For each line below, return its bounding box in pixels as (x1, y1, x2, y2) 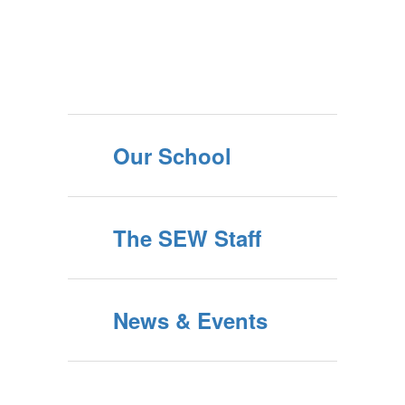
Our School (113, 140, 231, 171)
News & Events (113, 305, 268, 335)
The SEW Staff (113, 222, 261, 253)
